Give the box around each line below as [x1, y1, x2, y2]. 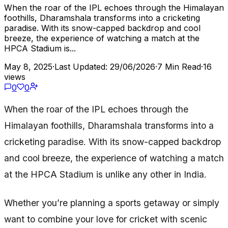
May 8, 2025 [4, 61, 52, 72]
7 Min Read [157, 61, 201, 72]
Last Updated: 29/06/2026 [54, 61, 155, 72]
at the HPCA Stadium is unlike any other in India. [4, 169, 207, 180]
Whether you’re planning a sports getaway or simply [4, 197, 219, 209]
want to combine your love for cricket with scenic [4, 214, 207, 225]
